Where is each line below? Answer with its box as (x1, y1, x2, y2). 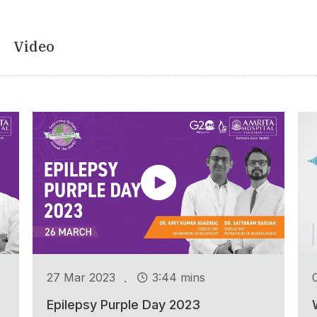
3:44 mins (151, 270, 205, 285)
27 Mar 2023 (46, 270, 115, 285)
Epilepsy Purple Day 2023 (46, 296, 200, 312)
